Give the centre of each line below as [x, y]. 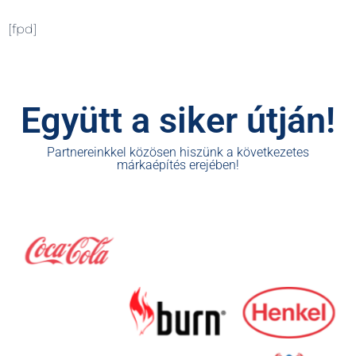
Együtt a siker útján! [178, 121]
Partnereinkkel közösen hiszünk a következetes [178, 153]
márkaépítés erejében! [178, 165]
